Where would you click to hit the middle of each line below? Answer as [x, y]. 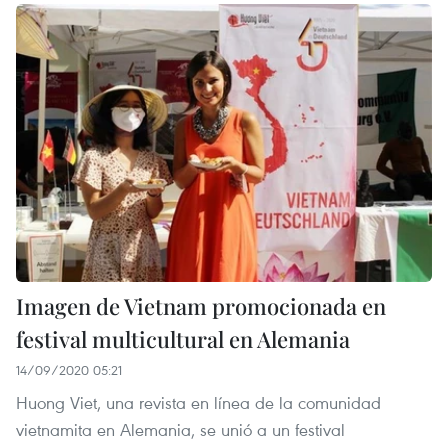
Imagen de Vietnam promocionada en [201, 305]
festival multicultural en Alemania [183, 338]
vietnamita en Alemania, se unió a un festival [180, 429]
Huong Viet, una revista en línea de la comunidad [198, 402]
